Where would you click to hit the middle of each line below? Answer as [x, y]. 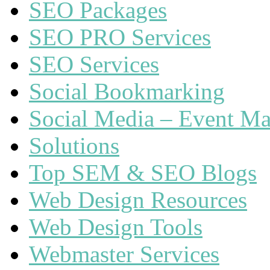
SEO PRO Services [120, 37]
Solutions [74, 146]
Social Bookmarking [127, 91]
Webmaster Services [124, 254]
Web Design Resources [138, 200]
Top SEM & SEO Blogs [143, 173]
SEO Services [94, 64]
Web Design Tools [116, 227]
